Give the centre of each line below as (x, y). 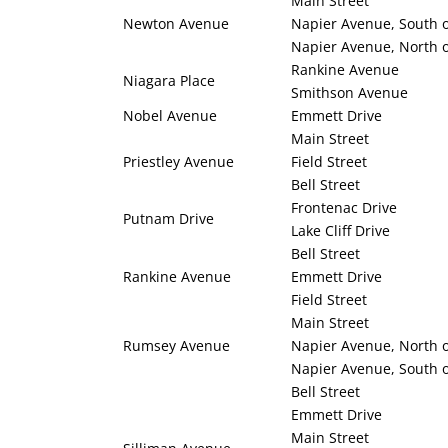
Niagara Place (169, 81)
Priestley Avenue (178, 162)
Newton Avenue (176, 24)
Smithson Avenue (349, 93)
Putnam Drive (168, 219)
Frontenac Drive (344, 208)
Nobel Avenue (170, 116)
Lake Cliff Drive (340, 231)
